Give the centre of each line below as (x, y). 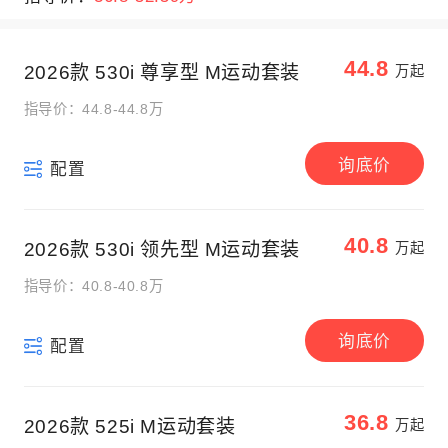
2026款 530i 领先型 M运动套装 (161, 249)
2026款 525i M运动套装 (129, 426)
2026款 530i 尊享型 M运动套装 (161, 73)
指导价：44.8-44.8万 (93, 109)
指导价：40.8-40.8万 (93, 285)
